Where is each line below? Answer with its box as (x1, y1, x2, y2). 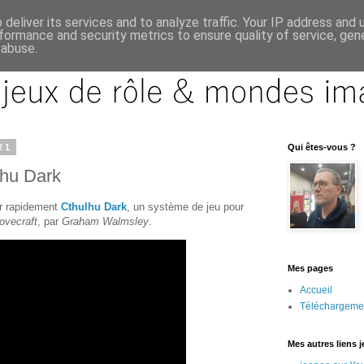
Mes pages (288, 263, 333, 273)
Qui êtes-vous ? (288, 142, 356, 152)
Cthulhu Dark (61, 200, 127, 213)
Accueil (300, 284, 332, 296)
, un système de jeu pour (127, 200, 244, 213)
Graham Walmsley (62, 214, 149, 227)
